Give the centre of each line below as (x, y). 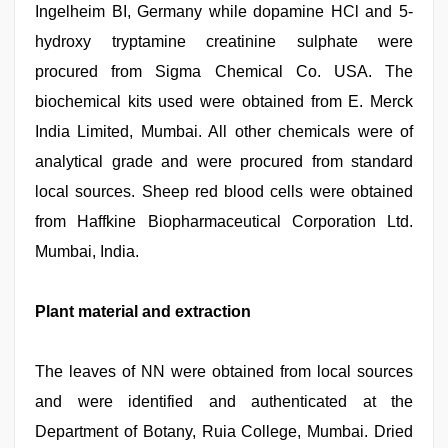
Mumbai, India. (87, 251)
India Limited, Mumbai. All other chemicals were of (224, 131)
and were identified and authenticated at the (224, 401)
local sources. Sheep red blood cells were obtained (224, 191)
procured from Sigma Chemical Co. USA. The (224, 71)
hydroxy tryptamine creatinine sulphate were (224, 41)
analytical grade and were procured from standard (224, 161)
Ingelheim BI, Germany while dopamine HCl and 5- (224, 11)
